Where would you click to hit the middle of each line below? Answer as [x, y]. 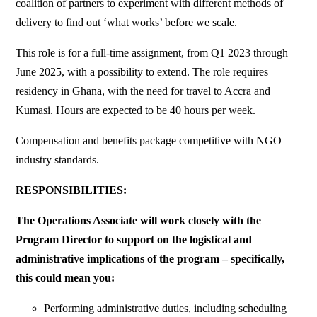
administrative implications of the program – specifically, [150, 259]
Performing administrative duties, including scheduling [166, 309]
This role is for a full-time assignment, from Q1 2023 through [152, 53]
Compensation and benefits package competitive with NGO [149, 141]
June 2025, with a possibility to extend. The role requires [142, 72]
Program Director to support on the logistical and [134, 240]
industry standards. [58, 160]
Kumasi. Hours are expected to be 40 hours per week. [136, 110]
